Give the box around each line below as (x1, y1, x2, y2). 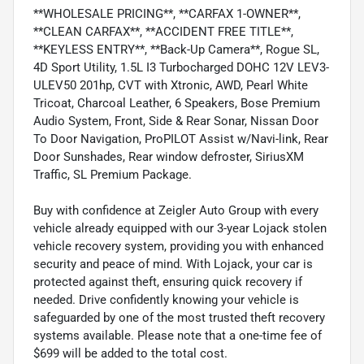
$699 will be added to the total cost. (33, 345, 227, 361)
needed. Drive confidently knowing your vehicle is (33, 292, 299, 307)
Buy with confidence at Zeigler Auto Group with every (33, 202, 318, 218)
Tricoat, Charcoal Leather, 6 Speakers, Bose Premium (33, 95, 320, 110)
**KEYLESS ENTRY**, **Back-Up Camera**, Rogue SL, (33, 41, 319, 57)
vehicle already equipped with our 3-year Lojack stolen (33, 220, 327, 236)
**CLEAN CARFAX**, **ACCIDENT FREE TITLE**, (33, 24, 293, 39)
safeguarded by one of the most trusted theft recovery (33, 310, 325, 325)
